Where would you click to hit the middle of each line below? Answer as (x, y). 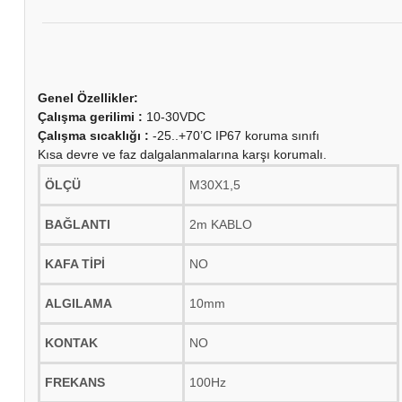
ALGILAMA (79, 303)
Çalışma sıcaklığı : (95, 135)
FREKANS (75, 382)
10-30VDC (174, 117)
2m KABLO (221, 224)
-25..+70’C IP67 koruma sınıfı (236, 135)
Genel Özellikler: (88, 98)
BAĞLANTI (78, 224)
